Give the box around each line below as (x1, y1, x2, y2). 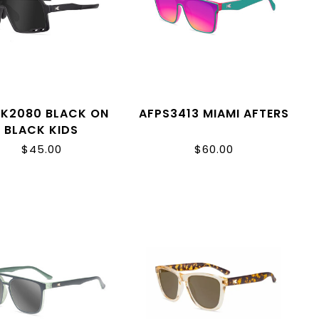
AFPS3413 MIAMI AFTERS (138, 105, 289, 122)
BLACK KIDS (4, 122, 79, 139)
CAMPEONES (3, 138, 80, 155)
